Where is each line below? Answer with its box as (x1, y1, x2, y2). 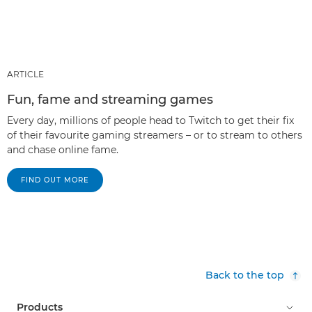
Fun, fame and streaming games (7, 92, 213, 107)
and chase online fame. (7, 143, 118, 156)
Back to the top (205, 269, 284, 281)
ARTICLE (7, 69, 44, 79)
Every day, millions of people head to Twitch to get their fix (7, 114, 294, 127)
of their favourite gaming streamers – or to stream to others (7, 129, 302, 141)
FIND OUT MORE (21, 175, 89, 185)
